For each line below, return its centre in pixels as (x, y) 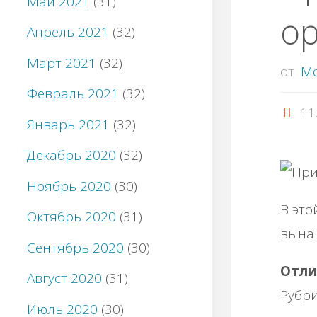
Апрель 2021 (68, 32)
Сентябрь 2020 (75, 247)
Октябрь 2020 (71, 217)
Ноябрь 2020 (69, 186)
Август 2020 (64, 278)
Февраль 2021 (73, 94)
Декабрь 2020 (71, 155)
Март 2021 (62, 63)
